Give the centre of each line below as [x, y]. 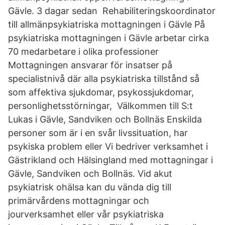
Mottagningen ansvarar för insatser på [90, 65]
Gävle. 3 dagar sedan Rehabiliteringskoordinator [112, 11]
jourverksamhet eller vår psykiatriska [86, 214]
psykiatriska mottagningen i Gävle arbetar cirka [108, 38]
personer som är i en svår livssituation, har [98, 133]
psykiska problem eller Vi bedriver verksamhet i [108, 146]
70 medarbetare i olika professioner [85, 51]
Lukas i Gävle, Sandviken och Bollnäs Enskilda [105, 119]
